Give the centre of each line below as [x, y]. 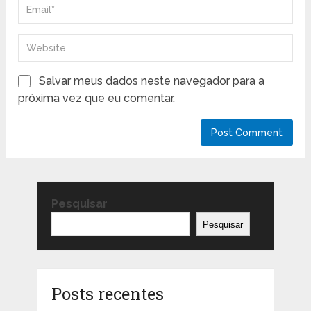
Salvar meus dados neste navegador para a [152, 81]
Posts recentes [107, 294]
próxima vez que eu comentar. [97, 98]
